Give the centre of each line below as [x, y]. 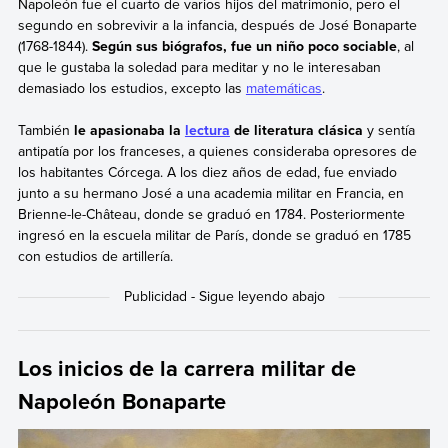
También [45, 129]
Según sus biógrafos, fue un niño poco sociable [244, 45]
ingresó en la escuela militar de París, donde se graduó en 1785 [214, 234]
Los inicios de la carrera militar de [186, 368]
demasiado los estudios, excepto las [131, 87]
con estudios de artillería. [95, 255]
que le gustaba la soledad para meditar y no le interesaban [199, 66]
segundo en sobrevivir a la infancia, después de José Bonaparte [217, 24]
